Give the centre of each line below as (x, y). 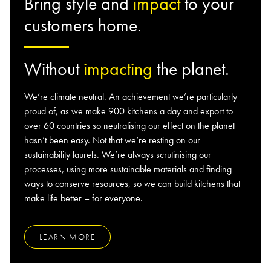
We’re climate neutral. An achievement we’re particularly (131, 97)
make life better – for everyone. (83, 198)
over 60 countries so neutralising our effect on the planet (129, 126)
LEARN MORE (67, 237)
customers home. (83, 26)
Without (54, 69)
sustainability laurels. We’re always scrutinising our (118, 155)
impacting (118, 69)
